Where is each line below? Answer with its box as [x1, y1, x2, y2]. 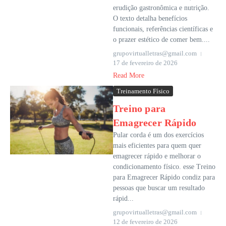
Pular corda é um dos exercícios [113, 131, 204, 139]
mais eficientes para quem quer [113, 142, 201, 150]
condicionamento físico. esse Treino [113, 163, 215, 171]
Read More [113, 72, 144, 80]
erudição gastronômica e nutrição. [113, 4, 209, 12]
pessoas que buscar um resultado [113, 184, 205, 192]
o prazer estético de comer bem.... [113, 36, 210, 44]
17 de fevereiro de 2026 [113, 59, 178, 67]
